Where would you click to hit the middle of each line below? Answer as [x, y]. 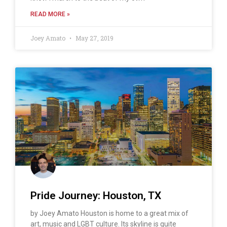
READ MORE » [50, 14]
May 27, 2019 [94, 38]
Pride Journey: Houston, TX [96, 195]
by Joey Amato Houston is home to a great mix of [109, 213]
